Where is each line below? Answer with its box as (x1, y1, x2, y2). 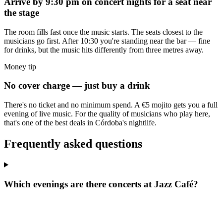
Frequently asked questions (4, 137, 142, 150)
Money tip (4, 62, 36, 71)
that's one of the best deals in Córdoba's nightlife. (4, 118, 157, 127)
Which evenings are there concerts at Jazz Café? (4, 178, 198, 189)
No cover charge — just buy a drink (4, 80, 150, 91)
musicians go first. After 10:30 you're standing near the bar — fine (4, 36, 210, 45)
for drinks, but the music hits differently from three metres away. (4, 45, 204, 54)
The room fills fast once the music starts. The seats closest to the (4, 27, 203, 36)
